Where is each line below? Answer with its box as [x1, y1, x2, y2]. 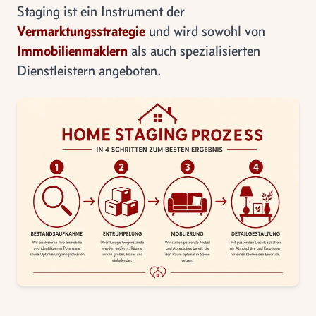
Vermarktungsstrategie [17, 22, 145, 39]
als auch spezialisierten [128, 42, 260, 59]
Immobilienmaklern [17, 42, 128, 59]
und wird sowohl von [145, 22, 265, 39]
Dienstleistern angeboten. [17, 61, 162, 79]
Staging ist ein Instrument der [17, 2, 185, 20]
